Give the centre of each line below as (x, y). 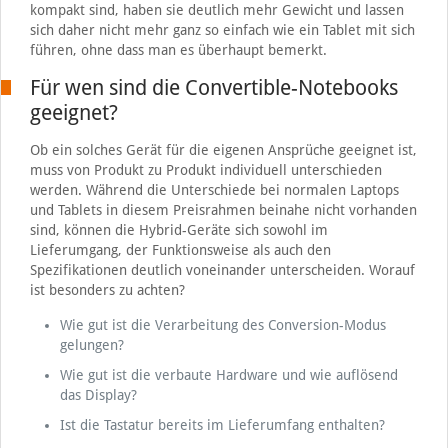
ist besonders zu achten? (107, 289)
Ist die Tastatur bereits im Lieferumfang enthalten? (222, 424)
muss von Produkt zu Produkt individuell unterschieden (205, 169)
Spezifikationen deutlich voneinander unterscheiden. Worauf (222, 269)
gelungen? (91, 344)
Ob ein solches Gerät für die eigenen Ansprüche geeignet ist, (223, 149)
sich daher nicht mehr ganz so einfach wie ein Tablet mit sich (222, 29)
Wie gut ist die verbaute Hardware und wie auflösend (228, 374)
